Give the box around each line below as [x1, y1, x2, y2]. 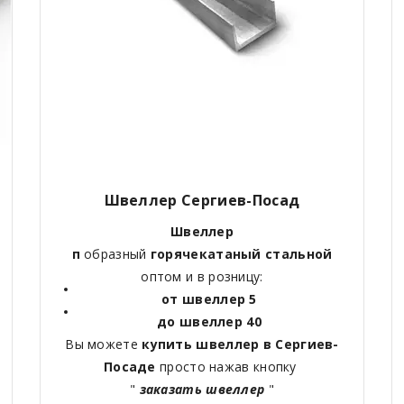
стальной [261, 244, 333, 262]
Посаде [103, 357, 161, 375]
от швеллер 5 [161, 289, 257, 308]
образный [84, 244, 147, 262]
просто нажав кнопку [160, 357, 301, 375]
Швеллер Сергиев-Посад [104, 189, 300, 210]
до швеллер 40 [157, 312, 262, 330]
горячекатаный [146, 244, 262, 262]
